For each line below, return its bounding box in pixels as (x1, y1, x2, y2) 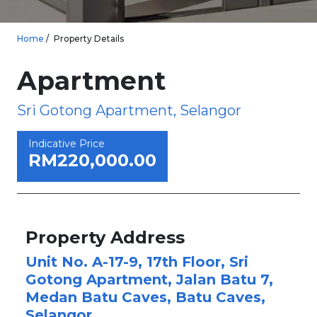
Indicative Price (28, 137, 105, 150)
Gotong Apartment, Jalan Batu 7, (25, 271, 273, 288)
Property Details (54, 33, 124, 44)
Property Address (25, 227, 185, 248)
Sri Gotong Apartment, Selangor (17, 102, 241, 119)
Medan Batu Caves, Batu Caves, (25, 289, 265, 306)
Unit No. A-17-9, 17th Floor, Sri (25, 253, 248, 270)
